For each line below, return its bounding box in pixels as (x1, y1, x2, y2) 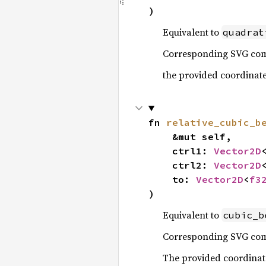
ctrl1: (172, 145, 214, 157)
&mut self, (148, 131, 172, 142)
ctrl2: (172, 159, 214, 171)
